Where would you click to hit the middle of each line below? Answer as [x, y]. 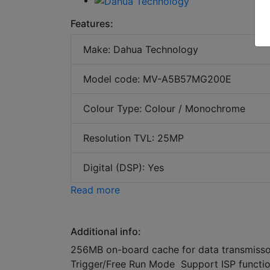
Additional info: [106, 231]
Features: [92, 23]
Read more [95, 190]
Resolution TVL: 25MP [133, 138]
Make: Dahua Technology [141, 49]
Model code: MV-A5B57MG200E [157, 79]
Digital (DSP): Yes [124, 167]
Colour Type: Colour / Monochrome [164, 108]
